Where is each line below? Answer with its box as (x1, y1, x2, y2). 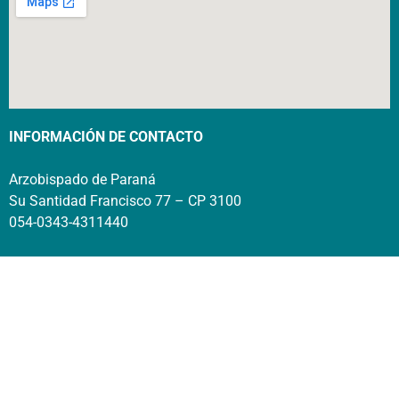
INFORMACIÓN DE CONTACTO (9, 128, 203, 146)
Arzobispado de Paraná (9, 171, 156, 189)
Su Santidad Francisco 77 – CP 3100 (9, 192, 241, 210)
